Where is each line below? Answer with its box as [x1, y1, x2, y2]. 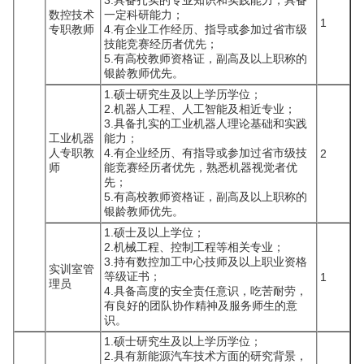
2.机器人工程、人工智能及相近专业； [104, 102, 296, 115]
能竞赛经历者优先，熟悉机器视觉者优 [104, 161, 297, 174]
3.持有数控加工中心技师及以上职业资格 [104, 255, 307, 268]
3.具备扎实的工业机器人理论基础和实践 [104, 117, 307, 130]
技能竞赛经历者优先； [104, 37, 218, 50]
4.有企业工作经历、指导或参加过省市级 [104, 23, 307, 36]
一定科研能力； [104, 8, 184, 21]
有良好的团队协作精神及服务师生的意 [104, 299, 297, 312]
